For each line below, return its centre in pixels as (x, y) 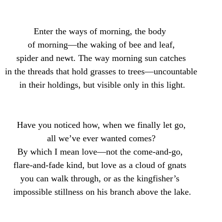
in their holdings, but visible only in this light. (102, 84)
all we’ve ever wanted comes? (101, 138)
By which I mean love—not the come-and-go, (101, 151)
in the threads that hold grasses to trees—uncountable (102, 71)
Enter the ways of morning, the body (101, 31)
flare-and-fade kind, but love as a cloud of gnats (101, 165)
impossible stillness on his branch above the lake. (102, 192)
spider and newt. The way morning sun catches (102, 58)
